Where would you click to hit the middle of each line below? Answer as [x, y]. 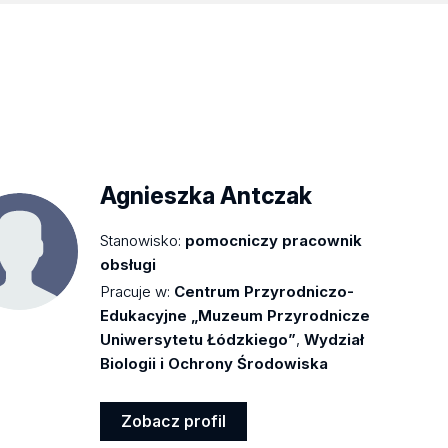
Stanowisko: [141, 240]
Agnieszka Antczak [206, 195]
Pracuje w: [135, 291]
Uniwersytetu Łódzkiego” [198, 339]
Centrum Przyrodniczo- [264, 291]
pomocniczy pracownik [274, 240]
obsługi [128, 264]
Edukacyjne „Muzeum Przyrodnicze [235, 315]
